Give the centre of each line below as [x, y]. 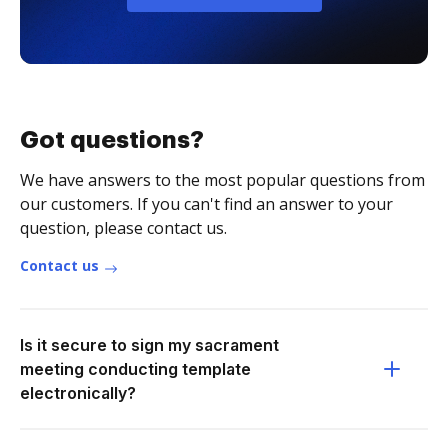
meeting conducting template [135, 369]
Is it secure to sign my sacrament [149, 345]
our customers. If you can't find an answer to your [206, 204]
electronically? [78, 393]
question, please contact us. [123, 228]
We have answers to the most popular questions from [222, 180]
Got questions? [112, 140]
